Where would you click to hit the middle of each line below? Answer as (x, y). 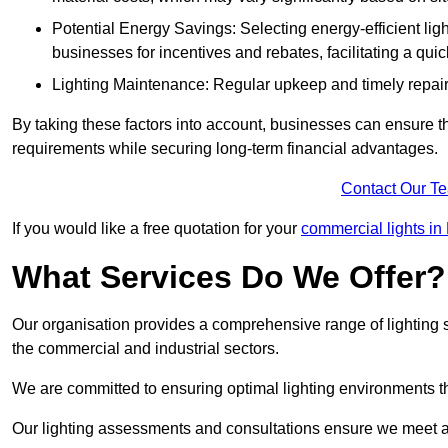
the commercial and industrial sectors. (145, 349)
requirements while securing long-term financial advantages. (225, 149)
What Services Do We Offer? (229, 277)
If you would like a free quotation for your (156, 229)
